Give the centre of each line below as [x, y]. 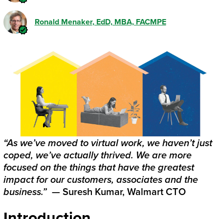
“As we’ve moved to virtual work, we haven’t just [108, 143]
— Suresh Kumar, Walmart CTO [119, 192]
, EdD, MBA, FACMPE [129, 22]
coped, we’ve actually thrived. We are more [97, 155]
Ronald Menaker [63, 22]
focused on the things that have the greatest [99, 167]
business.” [27, 192]
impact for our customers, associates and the [100, 180]
